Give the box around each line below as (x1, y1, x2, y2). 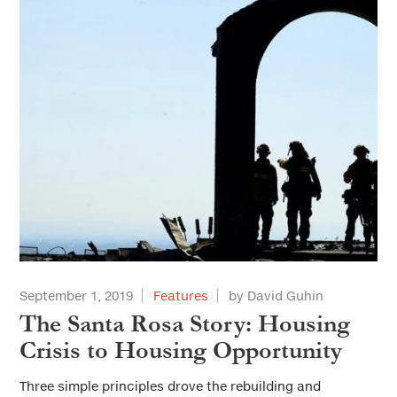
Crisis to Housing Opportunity (19, 337, 342, 365)
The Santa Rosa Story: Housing (19, 310, 350, 339)
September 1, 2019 (19, 288, 133, 304)
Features (153, 288, 208, 304)
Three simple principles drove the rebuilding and (19, 378, 321, 394)
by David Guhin (229, 288, 323, 304)
